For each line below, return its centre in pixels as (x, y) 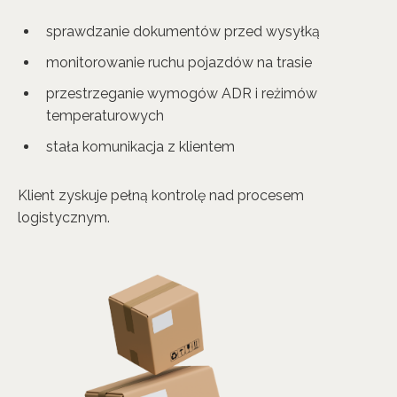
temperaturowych (105, 116)
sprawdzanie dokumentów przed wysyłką (183, 31)
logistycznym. (64, 218)
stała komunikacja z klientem (140, 147)
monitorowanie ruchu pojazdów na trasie (179, 62)
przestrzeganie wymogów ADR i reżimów (182, 93)
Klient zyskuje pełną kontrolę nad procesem (161, 195)
